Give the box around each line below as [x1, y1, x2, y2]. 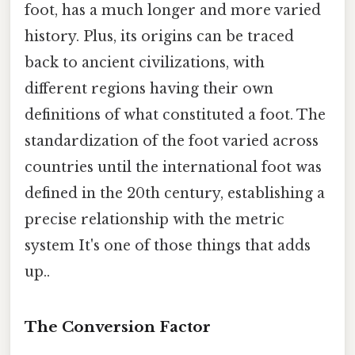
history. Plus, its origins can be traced [25, 27, 294, 45]
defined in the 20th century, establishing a [25, 184, 325, 202]
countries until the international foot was [25, 158, 322, 176]
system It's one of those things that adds [25, 236, 311, 254]
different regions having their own [25, 79, 273, 97]
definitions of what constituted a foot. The [25, 105, 326, 124]
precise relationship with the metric [25, 210, 284, 228]
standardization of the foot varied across [25, 132, 319, 150]
